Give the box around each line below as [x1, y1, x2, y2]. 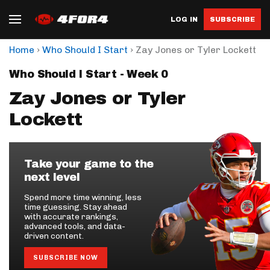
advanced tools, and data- [24, 221, 125, 231]
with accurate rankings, [24, 212, 118, 222]
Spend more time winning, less [24, 192, 142, 202]
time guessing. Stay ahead [24, 202, 127, 212]
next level [24, 171, 80, 183]
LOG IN [171, 15, 198, 23]
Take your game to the [24, 158, 154, 170]
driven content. [24, 231, 84, 241]
